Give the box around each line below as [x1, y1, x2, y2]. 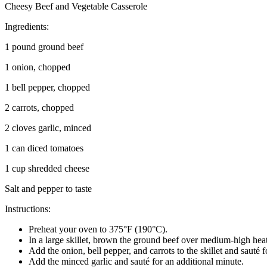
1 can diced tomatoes [5, 142, 83, 153]
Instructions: [5, 203, 51, 214]
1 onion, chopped [5, 61, 70, 72]
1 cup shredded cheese [5, 163, 89, 173]
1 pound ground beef [5, 41, 83, 52]
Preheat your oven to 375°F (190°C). [29, 223, 167, 234]
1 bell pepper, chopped [5, 82, 90, 92]
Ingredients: [5, 21, 49, 32]
